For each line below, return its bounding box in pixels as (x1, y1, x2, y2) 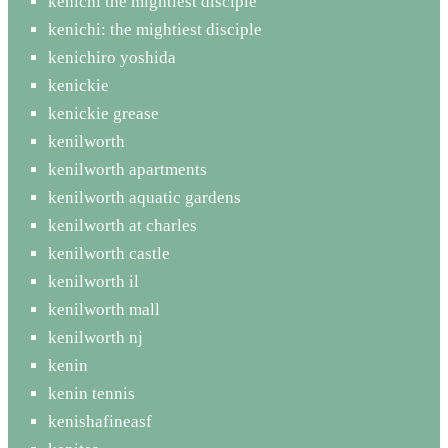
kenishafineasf (48, 411, 152, 431)
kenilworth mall (48, 299, 160, 319)
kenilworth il (48, 271, 139, 291)
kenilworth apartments (48, 159, 207, 179)
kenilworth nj (48, 327, 143, 347)
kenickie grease (48, 103, 159, 123)
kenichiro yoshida (48, 47, 176, 67)
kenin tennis (48, 383, 135, 403)
